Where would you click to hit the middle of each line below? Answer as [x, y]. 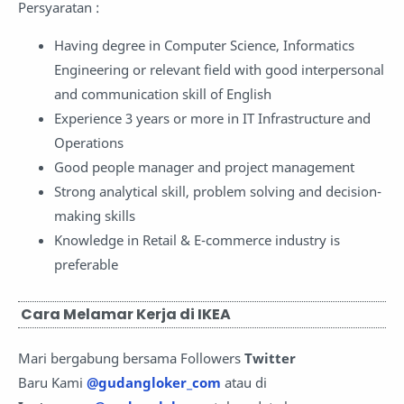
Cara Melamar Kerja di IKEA [126, 315]
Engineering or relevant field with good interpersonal [219, 69]
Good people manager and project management [204, 166]
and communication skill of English [163, 93]
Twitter [270, 358]
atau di [244, 383]
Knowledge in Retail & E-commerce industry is [197, 239]
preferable [86, 264]
